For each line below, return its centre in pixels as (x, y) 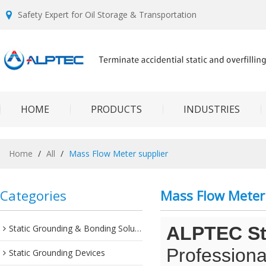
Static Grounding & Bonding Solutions (72, 228)
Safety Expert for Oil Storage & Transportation (107, 15)
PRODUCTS (116, 109)
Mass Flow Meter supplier (118, 153)
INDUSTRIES (212, 109)
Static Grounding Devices (57, 253)
